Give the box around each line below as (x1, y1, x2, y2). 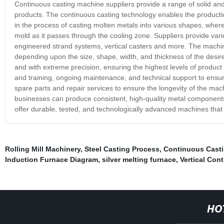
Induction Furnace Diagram (4, 155, 98, 163)
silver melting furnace (101, 155, 176, 163)
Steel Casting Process (84, 144, 159, 153)
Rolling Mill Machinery (4, 144, 80, 153)
